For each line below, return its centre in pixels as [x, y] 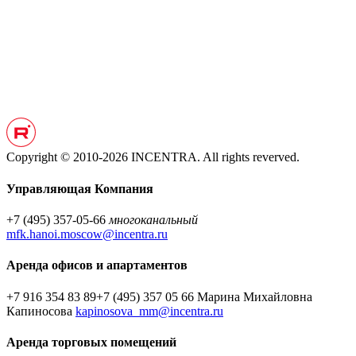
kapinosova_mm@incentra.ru [149, 311]
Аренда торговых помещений [91, 342]
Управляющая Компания [80, 188]
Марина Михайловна [253, 296]
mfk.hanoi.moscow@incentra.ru [87, 234]
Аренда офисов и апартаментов [97, 265]
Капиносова [41, 311]
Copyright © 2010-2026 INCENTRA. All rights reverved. [153, 157]
